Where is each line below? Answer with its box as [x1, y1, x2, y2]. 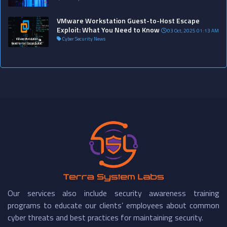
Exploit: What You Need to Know [57, 24, 160, 35]
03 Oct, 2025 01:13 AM [166, 26, 219, 34]
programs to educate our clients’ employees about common [8, 199, 219, 212]
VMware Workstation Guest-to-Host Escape [57, 15, 200, 26]
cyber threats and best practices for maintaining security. [8, 211, 203, 224]
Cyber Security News [61, 34, 105, 43]
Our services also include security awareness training [8, 187, 219, 200]
